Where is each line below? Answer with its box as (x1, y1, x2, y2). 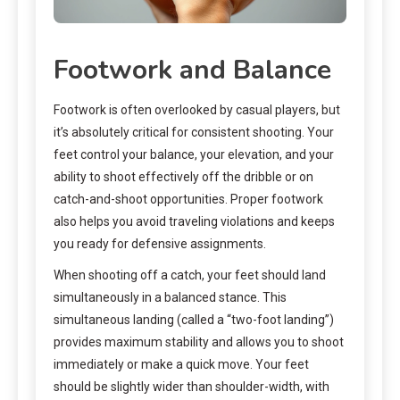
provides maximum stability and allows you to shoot (54, 335, 344, 350)
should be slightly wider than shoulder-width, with (54, 379, 329, 395)
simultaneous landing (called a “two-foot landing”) (54, 312, 334, 328)
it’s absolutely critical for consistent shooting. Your (54, 125, 334, 140)
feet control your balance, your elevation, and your (54, 147, 334, 162)
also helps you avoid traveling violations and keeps (54, 214, 335, 229)
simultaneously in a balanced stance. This (54, 290, 287, 305)
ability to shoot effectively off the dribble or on (54, 170, 313, 185)
